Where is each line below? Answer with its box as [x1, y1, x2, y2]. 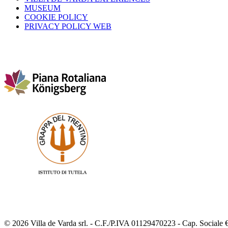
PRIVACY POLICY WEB [24, 22, 111, 31]
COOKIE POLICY [24, 13, 88, 22]
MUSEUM [24, 4, 61, 13]
